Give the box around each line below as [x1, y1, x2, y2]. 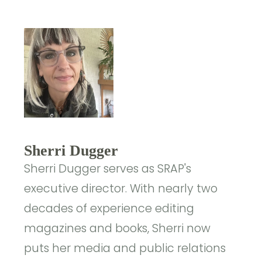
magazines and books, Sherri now [24, 220, 211, 237]
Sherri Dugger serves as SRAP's [24, 161, 192, 177]
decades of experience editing [24, 201, 195, 217]
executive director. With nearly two [24, 181, 218, 197]
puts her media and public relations [24, 240, 226, 257]
